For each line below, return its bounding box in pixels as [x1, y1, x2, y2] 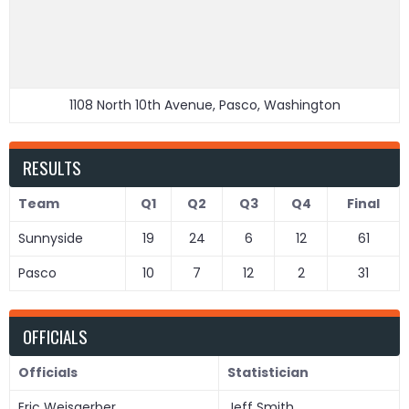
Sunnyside [17, 229, 83, 248]
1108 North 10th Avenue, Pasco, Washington [68, 95, 341, 114]
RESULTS [23, 154, 81, 181]
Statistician [226, 363, 309, 382]
